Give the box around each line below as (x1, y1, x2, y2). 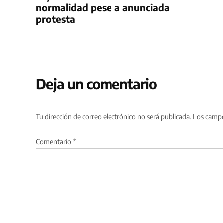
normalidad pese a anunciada (36, 1, 170, 14)
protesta (36, 13, 75, 25)
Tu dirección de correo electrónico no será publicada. (36, 112, 191, 121)
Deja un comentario (36, 75, 157, 93)
